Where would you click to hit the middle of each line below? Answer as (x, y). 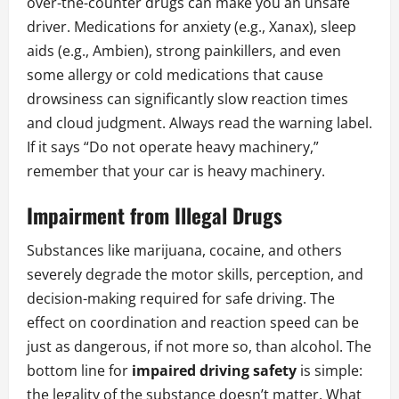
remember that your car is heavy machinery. (176, 171)
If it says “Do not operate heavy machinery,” (173, 147)
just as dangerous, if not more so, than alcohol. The (199, 347)
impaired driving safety (214, 371)
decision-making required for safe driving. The (181, 299)
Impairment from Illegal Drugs (155, 216)
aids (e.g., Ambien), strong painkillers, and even (184, 51)
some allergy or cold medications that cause (175, 75)
